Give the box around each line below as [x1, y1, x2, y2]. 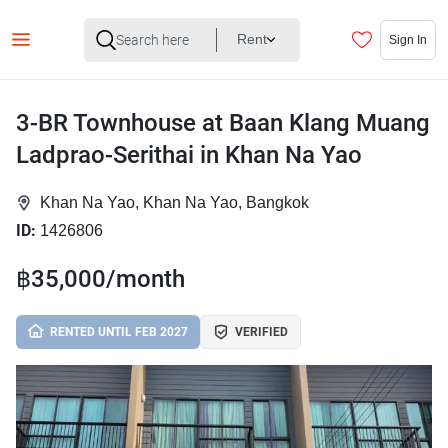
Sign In [389, 31, 427, 47]
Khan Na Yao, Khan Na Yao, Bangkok [40, 193, 309, 213]
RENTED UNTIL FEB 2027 [50, 325, 188, 339]
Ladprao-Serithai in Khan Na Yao [16, 141, 362, 169]
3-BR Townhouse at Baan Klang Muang [16, 109, 430, 137]
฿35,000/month [16, 265, 185, 293]
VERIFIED [235, 325, 288, 339]
